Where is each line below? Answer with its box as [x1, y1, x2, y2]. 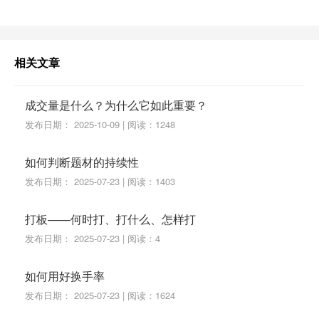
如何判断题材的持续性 [25, 153, 139, 170]
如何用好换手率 [25, 267, 105, 284]
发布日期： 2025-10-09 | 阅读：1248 [25, 117, 175, 131]
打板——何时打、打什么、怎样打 [25, 210, 196, 227]
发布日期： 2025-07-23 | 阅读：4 [25, 231, 160, 245]
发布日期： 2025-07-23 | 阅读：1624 [25, 288, 175, 302]
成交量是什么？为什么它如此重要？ [25, 96, 207, 113]
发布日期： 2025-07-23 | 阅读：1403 [25, 174, 175, 188]
